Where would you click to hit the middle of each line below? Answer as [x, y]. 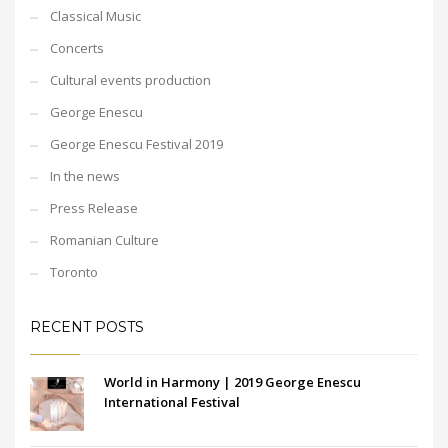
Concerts [77, 48]
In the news [85, 176]
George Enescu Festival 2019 [136, 144]
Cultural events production [130, 80]
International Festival [172, 402]
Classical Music [95, 16]
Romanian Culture [104, 240]
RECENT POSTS [87, 327]
